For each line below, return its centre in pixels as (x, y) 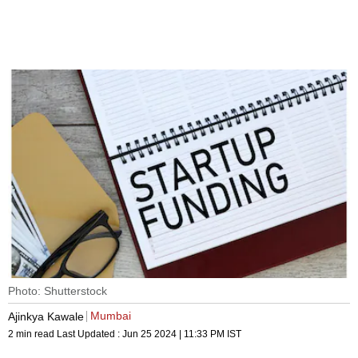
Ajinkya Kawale (46, 316)
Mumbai (111, 316)
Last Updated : (89, 334)
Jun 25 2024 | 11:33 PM (173, 334)
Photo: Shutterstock (58, 291)
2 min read (32, 334)
